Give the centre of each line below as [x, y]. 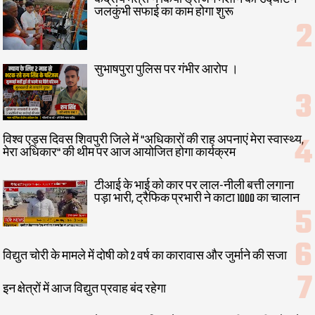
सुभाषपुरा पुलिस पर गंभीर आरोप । [167, 71]
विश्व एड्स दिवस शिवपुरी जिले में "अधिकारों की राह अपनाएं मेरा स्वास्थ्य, [154, 141]
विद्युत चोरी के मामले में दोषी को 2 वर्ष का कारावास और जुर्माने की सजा [145, 257]
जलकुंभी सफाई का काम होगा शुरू [164, 12]
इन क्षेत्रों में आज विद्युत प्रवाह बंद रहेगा [85, 290]
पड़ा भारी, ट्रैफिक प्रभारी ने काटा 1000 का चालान [197, 199]
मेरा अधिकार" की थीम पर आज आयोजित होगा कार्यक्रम [120, 154]
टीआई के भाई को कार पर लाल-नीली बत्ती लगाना [194, 187]
